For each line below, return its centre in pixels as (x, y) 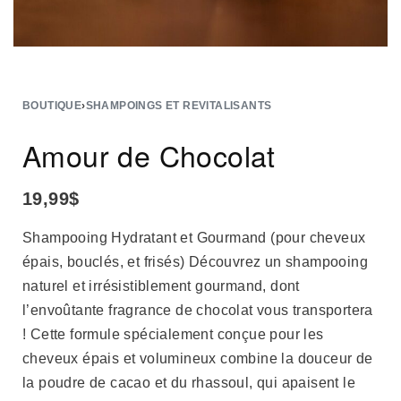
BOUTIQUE (52, 106)
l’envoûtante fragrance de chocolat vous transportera (198, 310)
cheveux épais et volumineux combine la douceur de (198, 358)
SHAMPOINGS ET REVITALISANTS (179, 106)
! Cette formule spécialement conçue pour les (173, 334)
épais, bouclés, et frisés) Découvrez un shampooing (195, 262)
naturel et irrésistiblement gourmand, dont (161, 286)
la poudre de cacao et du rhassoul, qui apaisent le (189, 383)
